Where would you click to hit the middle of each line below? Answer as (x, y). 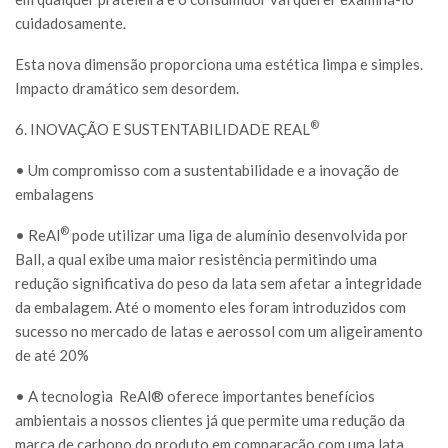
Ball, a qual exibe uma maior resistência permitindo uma (196, 258)
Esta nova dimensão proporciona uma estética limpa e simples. (219, 63)
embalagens (54, 193)
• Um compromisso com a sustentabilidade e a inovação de (207, 169)
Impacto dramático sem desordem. (127, 87)
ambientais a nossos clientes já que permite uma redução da (210, 419)
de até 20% (52, 354)
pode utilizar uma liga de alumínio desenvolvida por (238, 234)
